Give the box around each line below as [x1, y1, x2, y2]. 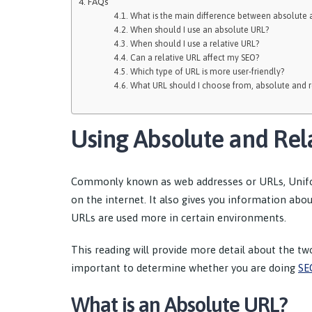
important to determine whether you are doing [71, 262, 298, 274]
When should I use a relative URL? [130, 39, 259, 49]
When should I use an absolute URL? [130, 25, 269, 35]
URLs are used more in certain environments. [71, 212, 286, 224]
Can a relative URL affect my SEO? [130, 53, 259, 63]
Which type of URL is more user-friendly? [130, 67, 284, 77]
